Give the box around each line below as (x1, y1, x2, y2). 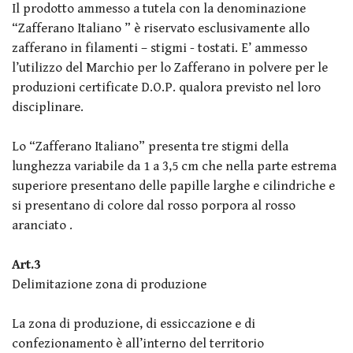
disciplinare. (12, 98, 84, 115)
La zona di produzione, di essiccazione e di (12, 315, 255, 332)
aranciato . (12, 217, 72, 233)
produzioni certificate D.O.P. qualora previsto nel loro (12, 79, 321, 95)
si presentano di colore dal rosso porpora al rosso (12, 197, 295, 214)
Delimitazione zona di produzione (12, 276, 206, 292)
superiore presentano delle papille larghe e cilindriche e (12, 177, 335, 194)
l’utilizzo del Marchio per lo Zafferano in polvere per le (12, 59, 328, 76)
